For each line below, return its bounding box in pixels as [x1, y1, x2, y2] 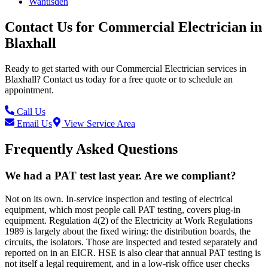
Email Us [14, 118, 52, 129]
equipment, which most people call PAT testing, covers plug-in [5, 204, 240, 215]
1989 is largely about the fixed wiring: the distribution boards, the [5, 226, 251, 236]
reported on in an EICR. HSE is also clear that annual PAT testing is [5, 247, 261, 258]
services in [205, 63, 246, 74]
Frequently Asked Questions [5, 141, 178, 157]
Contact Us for [5, 19, 98, 35]
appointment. [5, 85, 54, 96]
